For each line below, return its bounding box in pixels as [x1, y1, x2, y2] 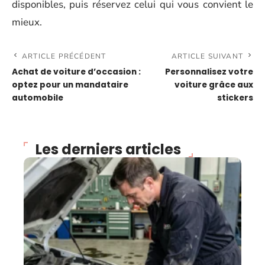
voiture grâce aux [174, 79, 253, 91]
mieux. [12, 15, 42, 30]
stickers [217, 92, 253, 104]
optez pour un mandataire [12, 79, 128, 91]
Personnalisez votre [165, 66, 253, 78]
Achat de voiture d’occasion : [12, 66, 141, 78]
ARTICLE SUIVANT [172, 51, 243, 62]
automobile [12, 92, 63, 104]
